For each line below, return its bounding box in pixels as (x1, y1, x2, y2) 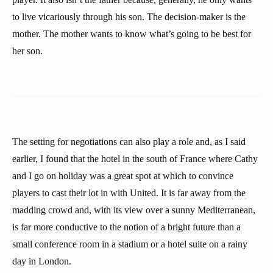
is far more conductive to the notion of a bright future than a (12, 222, 241, 232)
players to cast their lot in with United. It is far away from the (12, 188, 246, 198)
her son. (12, 46, 43, 56)
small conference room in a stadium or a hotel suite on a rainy (12, 239, 247, 249)
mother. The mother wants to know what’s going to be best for (12, 29, 251, 39)
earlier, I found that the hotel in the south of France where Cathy (12, 154, 258, 164)
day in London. (12, 256, 71, 266)
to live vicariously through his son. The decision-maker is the (12, 12, 246, 22)
